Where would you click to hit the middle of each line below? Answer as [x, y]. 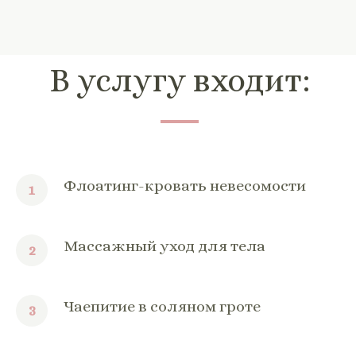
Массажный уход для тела [164, 246]
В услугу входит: [180, 80]
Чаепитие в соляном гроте [162, 306]
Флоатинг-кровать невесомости [185, 185]
